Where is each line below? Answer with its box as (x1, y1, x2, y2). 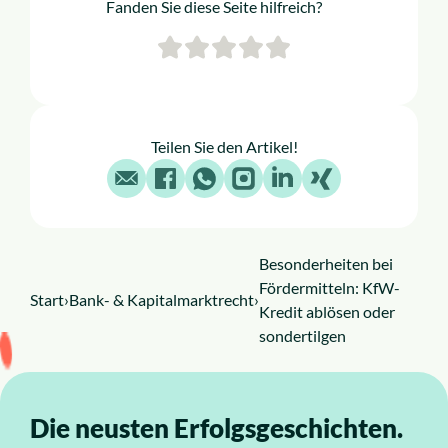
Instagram (242, 160, 313, 180)
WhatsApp (203, 160, 279, 180)
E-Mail (125, 160, 172, 180)
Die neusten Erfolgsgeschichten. (30, 412, 403, 445)
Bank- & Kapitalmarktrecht (69, 290, 254, 310)
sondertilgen (259, 326, 346, 346)
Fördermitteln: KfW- (259, 278, 400, 298)
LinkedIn (281, 160, 342, 180)
